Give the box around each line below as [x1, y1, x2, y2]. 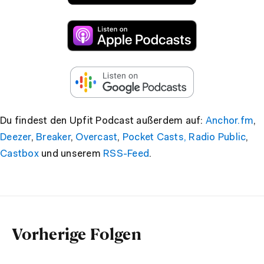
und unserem [38, 148, 103, 159]
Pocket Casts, [122, 132, 186, 143]
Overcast [75, 132, 118, 143]
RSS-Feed [103, 148, 149, 159]
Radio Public [189, 132, 246, 143]
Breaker [36, 132, 71, 143]
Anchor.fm [205, 115, 253, 126]
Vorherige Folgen [12, 223, 141, 243]
